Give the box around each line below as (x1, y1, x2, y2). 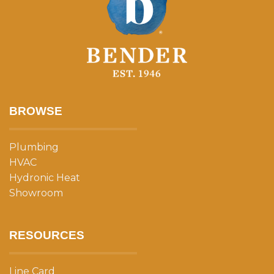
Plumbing (9, 141, 59, 154)
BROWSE (9, 105, 62, 118)
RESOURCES (9, 229, 84, 242)
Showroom (9, 187, 63, 199)
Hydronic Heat (9, 172, 80, 184)
